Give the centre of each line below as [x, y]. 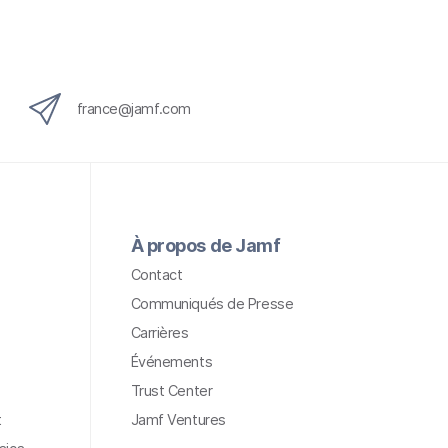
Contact [156, 274]
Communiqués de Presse [212, 303]
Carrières [159, 332]
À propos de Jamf [205, 245]
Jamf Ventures [178, 419]
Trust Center [171, 390]
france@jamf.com [133, 109]
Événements [171, 361]
